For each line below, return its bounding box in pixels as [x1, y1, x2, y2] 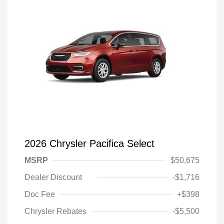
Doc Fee [24, 189, 55, 198]
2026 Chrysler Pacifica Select [24, 137, 154, 149]
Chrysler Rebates [24, 206, 86, 215]
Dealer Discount [24, 172, 82, 181]
